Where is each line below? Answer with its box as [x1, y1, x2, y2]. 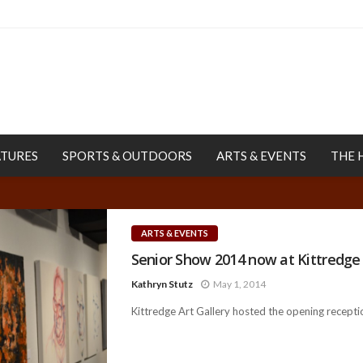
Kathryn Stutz [130, 277, 193, 290]
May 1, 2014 [212, 277, 266, 290]
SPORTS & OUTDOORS [62, 147, 192, 163]
